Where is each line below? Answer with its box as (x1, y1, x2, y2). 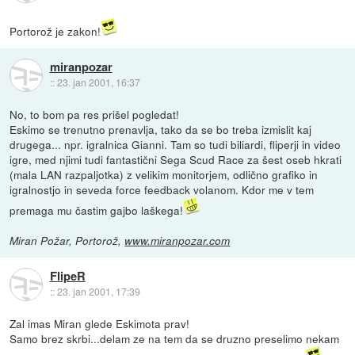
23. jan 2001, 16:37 (56, 75, 140, 90)
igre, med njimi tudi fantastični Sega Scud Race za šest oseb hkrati (10, 151, 342, 167)
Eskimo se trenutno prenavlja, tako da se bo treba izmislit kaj (10, 120, 312, 137)
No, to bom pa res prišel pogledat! (10, 105, 180, 122)
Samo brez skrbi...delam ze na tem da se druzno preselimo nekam (10, 330, 340, 346)
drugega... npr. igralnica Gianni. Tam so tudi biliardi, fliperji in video (10, 136, 342, 152)
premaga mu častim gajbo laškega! (10, 201, 184, 218)
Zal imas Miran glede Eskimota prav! (10, 315, 190, 331)
